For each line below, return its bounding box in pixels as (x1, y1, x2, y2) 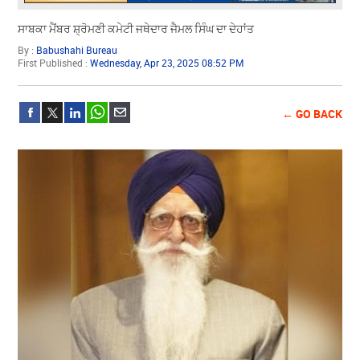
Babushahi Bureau (36, 43, 118, 56)
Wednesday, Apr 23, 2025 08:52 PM (90, 55, 245, 69)
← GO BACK (281, 105, 342, 121)
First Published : (18, 55, 91, 69)
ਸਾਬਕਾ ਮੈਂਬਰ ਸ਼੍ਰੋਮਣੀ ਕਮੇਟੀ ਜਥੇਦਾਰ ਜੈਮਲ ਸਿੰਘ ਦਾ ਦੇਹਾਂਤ (18, 22, 255, 35)
